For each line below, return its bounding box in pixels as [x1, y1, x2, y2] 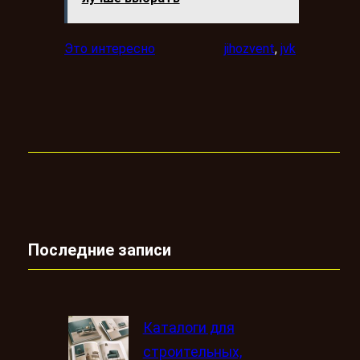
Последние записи [28, 240, 171, 260]
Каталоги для [142, 319, 235, 336]
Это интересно [64, 40, 155, 56]
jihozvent [224, 40, 275, 56]
